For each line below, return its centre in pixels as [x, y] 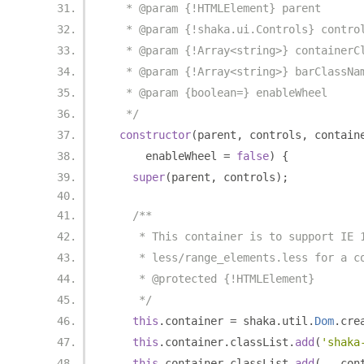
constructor [155, 135]
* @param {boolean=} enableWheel [217, 93]
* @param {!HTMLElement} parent [214, 8]
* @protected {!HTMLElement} [210, 279]
